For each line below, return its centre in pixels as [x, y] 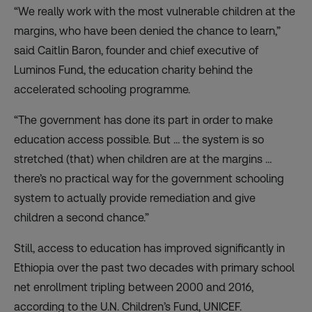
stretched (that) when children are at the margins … [143, 159]
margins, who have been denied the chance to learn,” [147, 31]
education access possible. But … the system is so [139, 140]
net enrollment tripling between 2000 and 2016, [134, 288]
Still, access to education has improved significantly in [149, 249]
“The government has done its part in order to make [143, 120]
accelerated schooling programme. [102, 90]
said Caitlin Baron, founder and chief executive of [136, 51]
